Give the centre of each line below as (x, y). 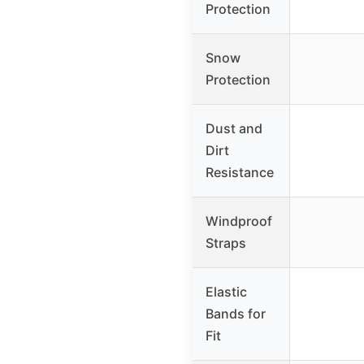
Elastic (226, 291)
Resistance (240, 172)
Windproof (239, 221)
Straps (226, 243)
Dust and (234, 128)
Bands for (236, 313)
